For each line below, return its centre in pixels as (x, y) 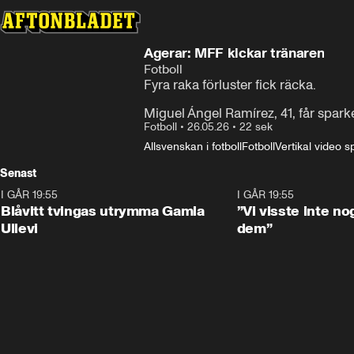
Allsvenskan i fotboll (193, 147)
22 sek (256, 127)
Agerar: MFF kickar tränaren (234, 53)
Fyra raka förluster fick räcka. (230, 85)
